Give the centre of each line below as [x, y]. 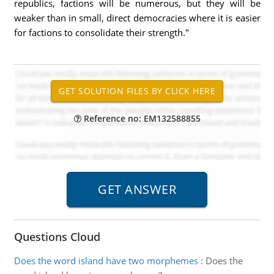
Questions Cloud [57, 237]
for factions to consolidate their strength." [101, 32]
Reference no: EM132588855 [141, 118]
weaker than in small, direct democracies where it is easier [137, 18]
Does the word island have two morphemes [106, 261]
